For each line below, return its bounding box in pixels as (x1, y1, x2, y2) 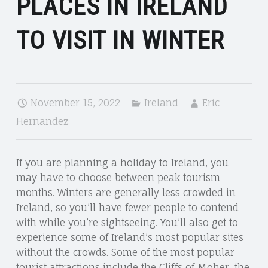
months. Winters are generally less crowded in (16, 186, 236, 199)
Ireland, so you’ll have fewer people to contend (16, 201, 239, 214)
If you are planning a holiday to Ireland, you (16, 156, 229, 169)
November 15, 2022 (30, 96, 120, 109)
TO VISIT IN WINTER (16, 25, 224, 55)
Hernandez (16, 115, 69, 127)
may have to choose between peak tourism (16, 171, 220, 184)
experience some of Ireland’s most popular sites (16, 231, 243, 243)
